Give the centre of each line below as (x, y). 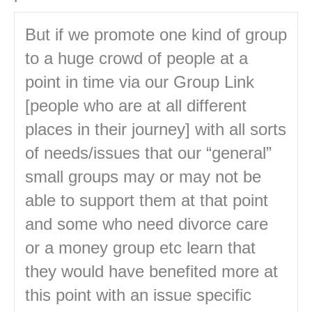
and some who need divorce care (147, 224)
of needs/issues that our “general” (148, 153)
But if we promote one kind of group (156, 35)
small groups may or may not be (143, 177)
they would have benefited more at (151, 272)
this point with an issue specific (138, 295)
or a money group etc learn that (140, 248)
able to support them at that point (147, 201)
